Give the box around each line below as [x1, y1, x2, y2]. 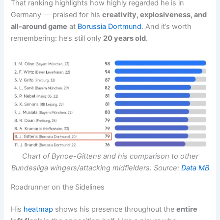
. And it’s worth [141, 22, 192, 31]
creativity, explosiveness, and [102, 10, 207, 19]
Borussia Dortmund [78, 22, 142, 31]
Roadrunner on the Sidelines [11, 182, 105, 192]
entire [176, 205, 198, 214]
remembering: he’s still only [11, 33, 104, 43]
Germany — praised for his [11, 10, 103, 19]
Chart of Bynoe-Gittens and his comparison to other [22, 152, 198, 161]
